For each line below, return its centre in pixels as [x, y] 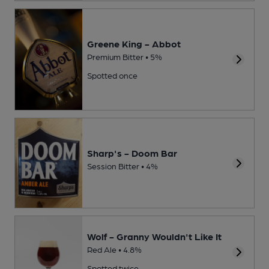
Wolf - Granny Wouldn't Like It [154, 236]
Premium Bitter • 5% [125, 57]
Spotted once [112, 75]
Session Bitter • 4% [122, 165]
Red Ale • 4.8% [114, 249]
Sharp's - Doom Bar [132, 153]
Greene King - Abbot [134, 44]
